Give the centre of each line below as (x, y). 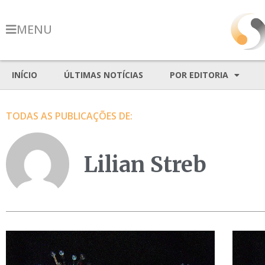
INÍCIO (25, 75)
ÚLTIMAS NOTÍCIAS (104, 75)
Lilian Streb (145, 165)
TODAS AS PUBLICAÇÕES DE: (69, 116)
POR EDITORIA (199, 75)
